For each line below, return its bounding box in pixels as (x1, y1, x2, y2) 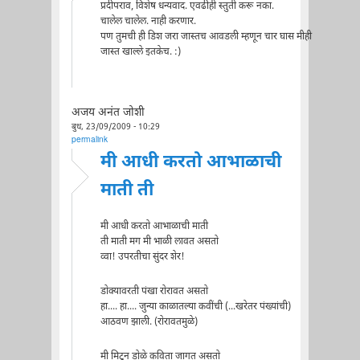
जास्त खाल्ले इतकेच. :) (100, 45, 181, 59)
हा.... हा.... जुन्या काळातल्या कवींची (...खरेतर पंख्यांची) (100, 300, 291, 313)
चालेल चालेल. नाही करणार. (100, 14, 196, 28)
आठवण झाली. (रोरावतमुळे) (100, 315, 198, 329)
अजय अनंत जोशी (71, 105, 145, 121)
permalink (71, 134, 108, 145)
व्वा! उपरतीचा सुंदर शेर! (100, 250, 185, 264)
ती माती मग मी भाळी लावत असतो (100, 235, 219, 248)
